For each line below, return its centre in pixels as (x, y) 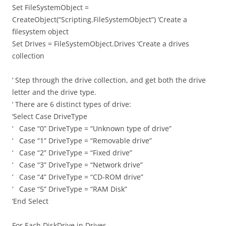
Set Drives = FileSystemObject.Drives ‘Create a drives (101, 43)
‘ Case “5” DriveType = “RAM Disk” (70, 189)
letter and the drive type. (54, 92)
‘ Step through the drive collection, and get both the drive (109, 80)
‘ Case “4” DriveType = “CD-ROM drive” (78, 177)
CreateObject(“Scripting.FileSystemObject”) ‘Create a (100, 19)
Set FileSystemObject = (50, 7)
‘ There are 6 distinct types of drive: (72, 104)
